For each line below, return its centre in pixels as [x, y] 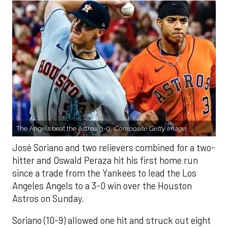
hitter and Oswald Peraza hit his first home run [105, 160]
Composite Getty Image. [150, 128]
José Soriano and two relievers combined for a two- [114, 147]
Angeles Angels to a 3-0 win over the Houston [102, 186]
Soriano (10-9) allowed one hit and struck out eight [111, 221]
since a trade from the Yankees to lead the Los [104, 173]
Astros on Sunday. [48, 198]
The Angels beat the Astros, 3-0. [65, 128]
